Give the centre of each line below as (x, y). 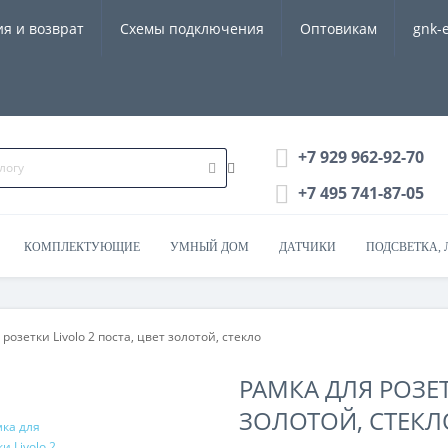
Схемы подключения (192, 28)
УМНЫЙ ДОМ (209, 247)
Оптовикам (338, 28)
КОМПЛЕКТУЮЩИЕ (82, 247)
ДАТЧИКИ (307, 247)
